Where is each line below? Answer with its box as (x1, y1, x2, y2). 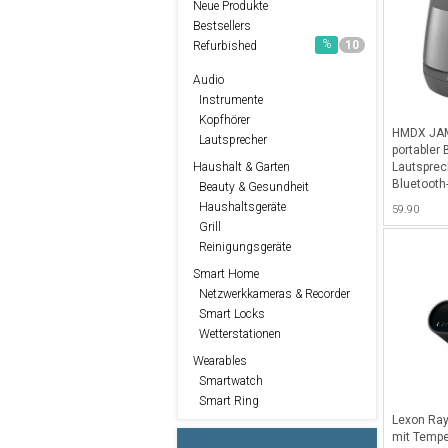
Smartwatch (193, 373, 263, 388)
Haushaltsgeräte (193, 199, 286, 214)
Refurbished (193, 38, 257, 53)
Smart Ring (193, 393, 259, 408)
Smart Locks (193, 306, 265, 321)
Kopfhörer (193, 112, 250, 127)
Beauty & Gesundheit (193, 179, 309, 194)
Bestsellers (193, 18, 251, 33)
